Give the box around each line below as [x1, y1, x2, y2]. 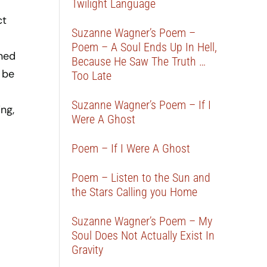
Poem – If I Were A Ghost [72, 141, 191, 156]
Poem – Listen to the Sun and [72, 170, 211, 185]
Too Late [72, 69, 112, 83]
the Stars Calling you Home [72, 185, 198, 199]
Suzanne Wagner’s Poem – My [72, 214, 213, 228]
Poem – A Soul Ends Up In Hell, [72, 40, 218, 54]
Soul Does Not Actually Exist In [72, 228, 215, 243]
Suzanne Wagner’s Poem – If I [72, 98, 212, 112]
